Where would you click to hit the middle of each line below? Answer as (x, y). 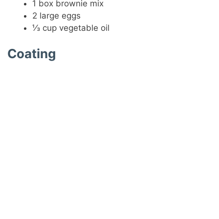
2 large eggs (57, 15)
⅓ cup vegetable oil (71, 28)
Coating (32, 54)
